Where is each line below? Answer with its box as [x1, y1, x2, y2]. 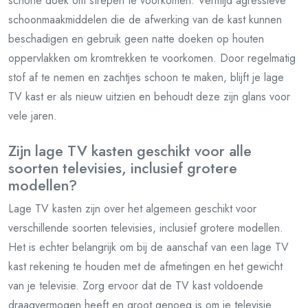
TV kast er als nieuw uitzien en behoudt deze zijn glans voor [8, 88, 290, 104]
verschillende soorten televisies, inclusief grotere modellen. [8, 219, 283, 236]
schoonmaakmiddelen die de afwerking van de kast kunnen [8, 11, 282, 27]
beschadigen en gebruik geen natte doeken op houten [8, 30, 264, 47]
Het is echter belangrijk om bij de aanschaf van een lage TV [8, 239, 289, 255]
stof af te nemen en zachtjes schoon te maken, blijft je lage [8, 69, 284, 85]
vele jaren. [8, 107, 57, 124]
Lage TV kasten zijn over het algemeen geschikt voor [8, 200, 256, 217]
